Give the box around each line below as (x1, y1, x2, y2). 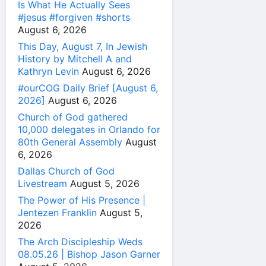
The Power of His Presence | (18, 194, 145, 207)
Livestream (18, 178, 67, 190)
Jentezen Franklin (18, 207, 97, 219)
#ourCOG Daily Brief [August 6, (18, 82, 158, 94)
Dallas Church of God (18, 165, 115, 178)
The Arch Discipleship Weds (18, 236, 142, 248)
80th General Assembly (18, 136, 122, 148)
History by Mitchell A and (18, 53, 132, 65)
